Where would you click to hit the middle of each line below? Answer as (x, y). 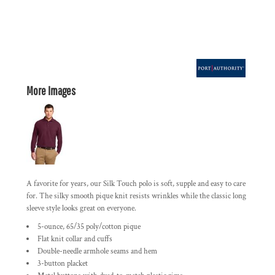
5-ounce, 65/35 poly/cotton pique (89, 227)
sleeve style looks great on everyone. (81, 209)
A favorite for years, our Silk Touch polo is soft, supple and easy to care (136, 184)
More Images (51, 91)
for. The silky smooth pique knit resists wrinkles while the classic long (136, 196)
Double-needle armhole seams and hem (97, 252)
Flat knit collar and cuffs (75, 239)
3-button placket (63, 264)
